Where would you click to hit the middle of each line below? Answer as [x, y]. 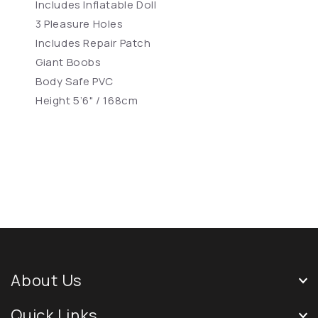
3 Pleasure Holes [79, 23]
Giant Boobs [68, 62]
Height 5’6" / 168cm [87, 100]
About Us [47, 280]
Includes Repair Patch [93, 43]
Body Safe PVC [75, 81]
